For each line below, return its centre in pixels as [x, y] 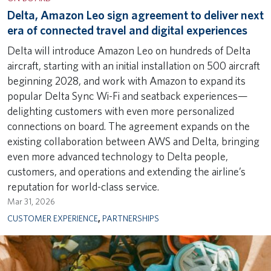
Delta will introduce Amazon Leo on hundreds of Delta [129, 50]
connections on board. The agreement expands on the [129, 126]
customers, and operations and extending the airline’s [126, 171]
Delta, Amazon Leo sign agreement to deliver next [135, 15]
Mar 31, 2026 [31, 201]
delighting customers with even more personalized [121, 111]
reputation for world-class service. [84, 186]
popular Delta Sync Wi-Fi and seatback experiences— [128, 96]
